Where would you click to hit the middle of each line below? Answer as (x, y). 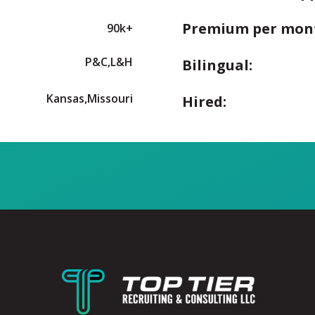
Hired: (204, 101)
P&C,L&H (109, 62)
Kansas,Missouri (90, 98)
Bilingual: (217, 65)
